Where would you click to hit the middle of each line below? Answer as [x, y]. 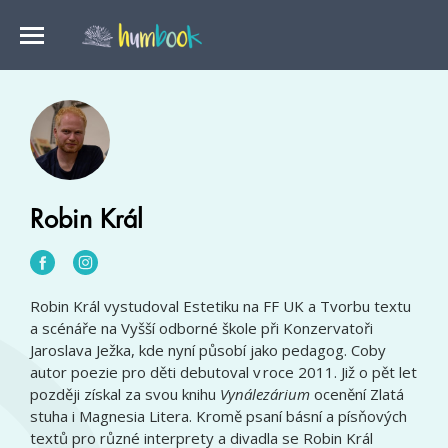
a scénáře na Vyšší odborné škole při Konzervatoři [201, 328]
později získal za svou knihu [125, 394]
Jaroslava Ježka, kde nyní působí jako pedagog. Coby [208, 350]
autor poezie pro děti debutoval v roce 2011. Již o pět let [223, 372]
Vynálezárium [265, 394]
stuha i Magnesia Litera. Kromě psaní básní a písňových [218, 416]
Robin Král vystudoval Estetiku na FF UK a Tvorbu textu [220, 306]
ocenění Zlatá [357, 394]
